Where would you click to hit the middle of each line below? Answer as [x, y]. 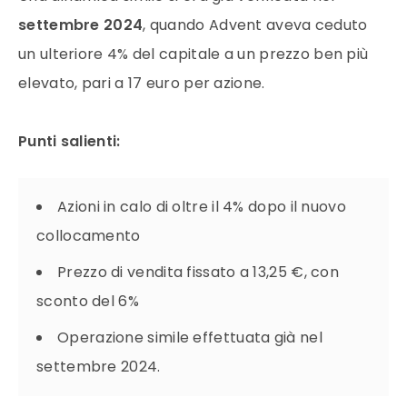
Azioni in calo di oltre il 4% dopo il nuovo [202, 207]
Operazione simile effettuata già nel [190, 338]
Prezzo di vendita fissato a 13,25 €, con [198, 272]
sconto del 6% [88, 301]
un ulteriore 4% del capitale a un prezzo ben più [194, 54]
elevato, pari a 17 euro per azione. [142, 83]
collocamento [89, 236]
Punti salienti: [69, 141]
